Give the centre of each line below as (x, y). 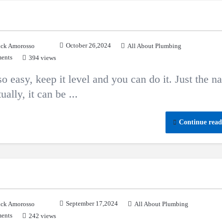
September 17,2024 (92, 203)
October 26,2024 (88, 45)
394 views (42, 58)
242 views (42, 216)
